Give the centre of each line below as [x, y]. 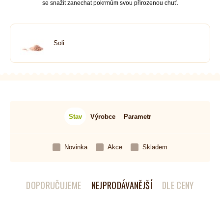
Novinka [76, 147]
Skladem [155, 147]
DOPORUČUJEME [54, 185]
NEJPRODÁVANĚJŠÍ [122, 185]
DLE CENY [178, 185]
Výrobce [103, 116]
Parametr [138, 116]
